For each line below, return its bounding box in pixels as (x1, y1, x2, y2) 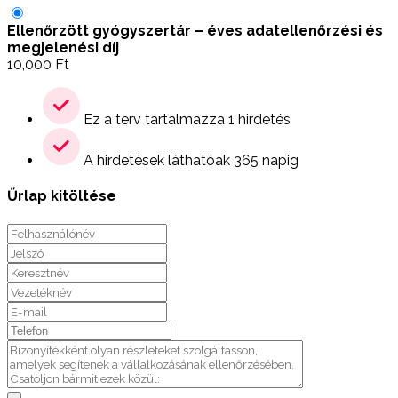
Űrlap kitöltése (7, 187, 116, 205)
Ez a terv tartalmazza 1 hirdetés (80, 111, 291, 129)
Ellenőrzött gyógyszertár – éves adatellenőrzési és (7, 22, 383, 40)
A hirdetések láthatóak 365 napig (80, 152, 298, 170)
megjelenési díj (7, 39, 119, 57)
